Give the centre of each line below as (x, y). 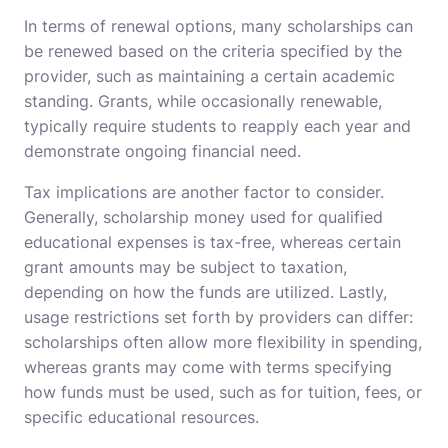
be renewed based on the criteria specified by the (213, 51)
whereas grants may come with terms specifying (208, 367)
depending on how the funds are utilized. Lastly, (205, 292)
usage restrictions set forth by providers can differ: (218, 317)
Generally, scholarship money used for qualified (203, 217)
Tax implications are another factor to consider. (204, 192)
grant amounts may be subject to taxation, (185, 267)
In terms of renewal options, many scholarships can (218, 26)
